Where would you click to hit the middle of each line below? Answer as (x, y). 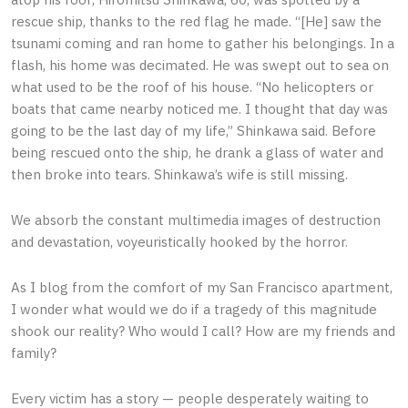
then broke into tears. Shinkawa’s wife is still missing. (179, 174)
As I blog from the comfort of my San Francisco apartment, (202, 288)
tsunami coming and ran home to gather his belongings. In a (203, 43)
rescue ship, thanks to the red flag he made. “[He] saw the (196, 21)
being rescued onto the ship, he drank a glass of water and (197, 152)
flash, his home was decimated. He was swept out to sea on (200, 65)
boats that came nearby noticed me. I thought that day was (199, 108)
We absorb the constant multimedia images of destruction (196, 219)
